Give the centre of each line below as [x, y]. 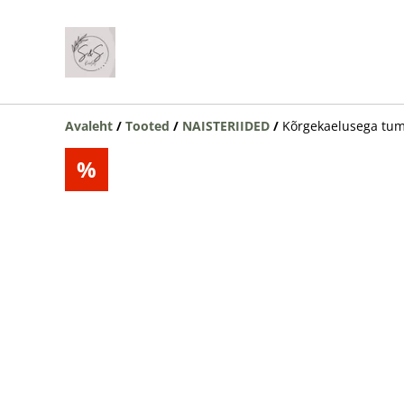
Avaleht [89, 126]
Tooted [147, 126]
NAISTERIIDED [226, 126]
